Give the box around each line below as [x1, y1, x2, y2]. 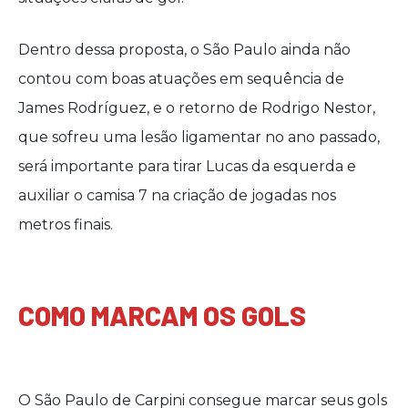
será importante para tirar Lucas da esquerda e [18, 158, 356, 175]
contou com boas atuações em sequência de [18, 70, 344, 87]
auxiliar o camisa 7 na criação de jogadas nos [18, 187, 336, 204]
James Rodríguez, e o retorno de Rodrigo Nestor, [18, 99, 375, 117]
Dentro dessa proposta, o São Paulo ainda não [18, 41, 351, 58]
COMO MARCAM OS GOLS [18, 299, 306, 331]
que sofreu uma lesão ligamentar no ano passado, [18, 128, 380, 146]
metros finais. [18, 216, 113, 233]
